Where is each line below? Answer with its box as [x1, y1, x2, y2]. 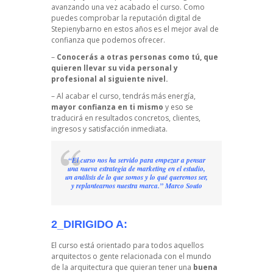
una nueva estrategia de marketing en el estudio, [68, 164, 205, 174]
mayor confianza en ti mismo [51, 102, 163, 113]
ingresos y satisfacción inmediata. [51, 124, 168, 135]
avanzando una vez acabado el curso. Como [51, 2, 205, 13]
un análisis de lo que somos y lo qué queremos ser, [65, 172, 208, 183]
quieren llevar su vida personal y [51, 63, 178, 74]
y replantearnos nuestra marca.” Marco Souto [71, 181, 202, 191]
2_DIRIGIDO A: [51, 218, 127, 231]
